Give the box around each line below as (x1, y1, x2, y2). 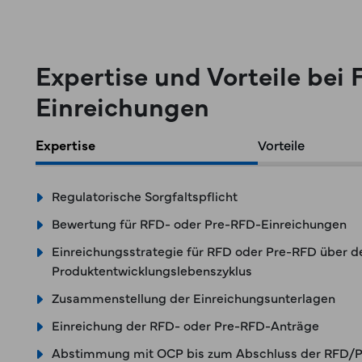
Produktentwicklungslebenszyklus (52, 260, 252, 279)
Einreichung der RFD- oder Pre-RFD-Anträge (52, 315, 319, 334)
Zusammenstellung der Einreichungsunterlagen (52, 288, 335, 306)
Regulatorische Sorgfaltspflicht (52, 186, 238, 204)
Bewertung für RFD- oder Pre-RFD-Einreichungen (52, 213, 347, 232)
